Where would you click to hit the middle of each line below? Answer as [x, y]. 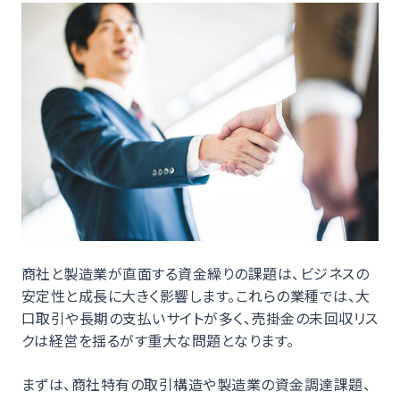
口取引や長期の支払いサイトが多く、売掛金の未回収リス [200, 317]
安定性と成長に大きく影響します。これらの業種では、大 [196, 295]
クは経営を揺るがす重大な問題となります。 [158, 340]
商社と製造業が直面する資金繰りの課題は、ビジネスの [195, 273]
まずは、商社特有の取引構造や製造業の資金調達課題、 [196, 383]
